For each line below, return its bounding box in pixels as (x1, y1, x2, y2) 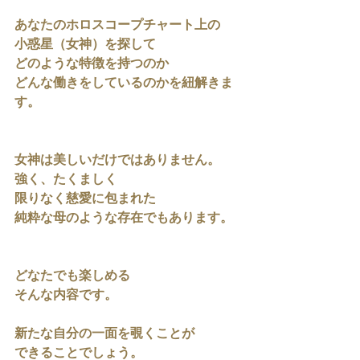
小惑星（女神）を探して (14, 37, 156, 53)
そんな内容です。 (14, 288, 117, 304)
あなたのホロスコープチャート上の (14, 18, 220, 34)
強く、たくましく (14, 172, 117, 188)
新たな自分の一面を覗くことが (14, 326, 194, 342)
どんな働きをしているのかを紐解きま (14, 76, 233, 92)
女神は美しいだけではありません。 (14, 153, 220, 169)
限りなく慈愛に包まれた (14, 191, 156, 207)
